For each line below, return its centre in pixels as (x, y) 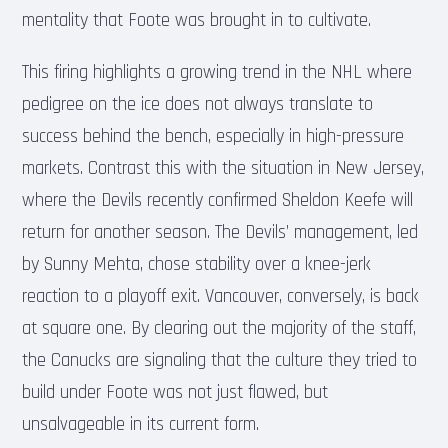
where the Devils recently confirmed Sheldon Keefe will (218, 200)
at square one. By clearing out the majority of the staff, (219, 328)
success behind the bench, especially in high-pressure (213, 136)
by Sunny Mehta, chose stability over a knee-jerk (197, 264)
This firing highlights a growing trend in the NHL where (217, 72)
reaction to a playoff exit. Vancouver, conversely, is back (221, 296)
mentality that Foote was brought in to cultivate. (197, 20)
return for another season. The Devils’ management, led (220, 232)
